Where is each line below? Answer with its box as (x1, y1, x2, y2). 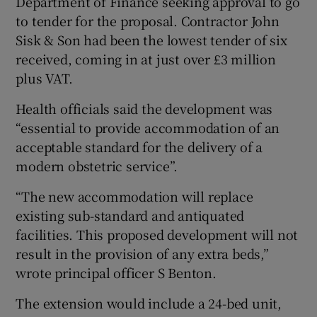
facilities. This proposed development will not (16, 225, 299, 244)
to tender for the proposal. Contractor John (16, 11, 279, 30)
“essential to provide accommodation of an (16, 118, 280, 137)
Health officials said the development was (16, 99, 273, 118)
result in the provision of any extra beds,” (16, 244, 269, 263)
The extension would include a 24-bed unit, (16, 294, 282, 313)
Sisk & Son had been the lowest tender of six (16, 30, 287, 50)
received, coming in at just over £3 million (16, 50, 276, 69)
